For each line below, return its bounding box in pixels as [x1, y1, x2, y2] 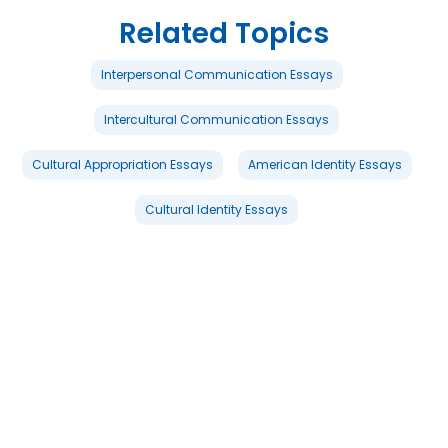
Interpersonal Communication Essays [100, 65, 333, 83]
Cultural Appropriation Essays [31, 155, 213, 173]
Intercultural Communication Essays [104, 110, 329, 128]
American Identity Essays [247, 155, 402, 173]
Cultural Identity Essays [145, 200, 288, 218]
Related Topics [119, 13, 329, 53]
